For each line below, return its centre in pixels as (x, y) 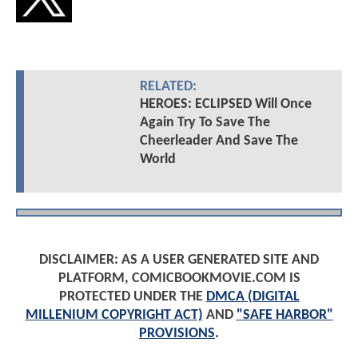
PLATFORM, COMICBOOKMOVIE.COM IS (179, 279)
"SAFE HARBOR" (284, 316)
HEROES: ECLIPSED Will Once (225, 104)
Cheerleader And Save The (219, 141)
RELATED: (168, 86)
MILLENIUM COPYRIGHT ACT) (114, 316)
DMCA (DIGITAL (253, 297)
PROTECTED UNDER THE (132, 297)
